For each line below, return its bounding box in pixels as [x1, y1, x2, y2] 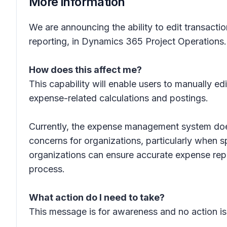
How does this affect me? [29, 64, 142, 75]
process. [29, 164, 65, 174]
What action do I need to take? [29, 192, 165, 203]
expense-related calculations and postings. [29, 93, 208, 103]
